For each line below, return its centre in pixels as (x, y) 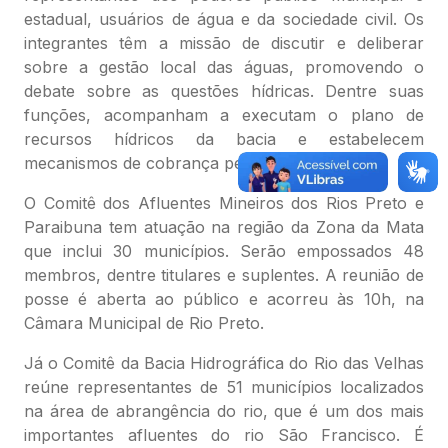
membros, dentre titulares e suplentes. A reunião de (224, 275)
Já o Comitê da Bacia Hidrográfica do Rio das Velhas (224, 363)
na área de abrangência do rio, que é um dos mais (224, 411)
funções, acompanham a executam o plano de (224, 115)
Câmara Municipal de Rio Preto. (144, 323)
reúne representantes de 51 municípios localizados (224, 387)
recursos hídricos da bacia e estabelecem (224, 139)
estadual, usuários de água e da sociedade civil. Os (224, 19)
